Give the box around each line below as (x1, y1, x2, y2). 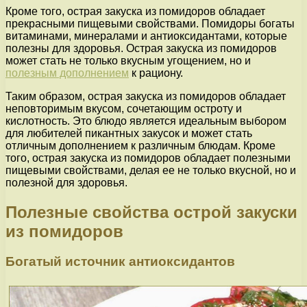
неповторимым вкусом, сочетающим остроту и (5, 102, 242, 114)
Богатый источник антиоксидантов (5, 254, 235, 269)
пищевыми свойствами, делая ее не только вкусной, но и (5, 164, 296, 176)
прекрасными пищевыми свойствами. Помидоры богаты (5, 17, 295, 29)
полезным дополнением (5, 66, 129, 79)
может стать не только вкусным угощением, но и (5, 54, 251, 66)
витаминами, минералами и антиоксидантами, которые (5, 29, 287, 42)
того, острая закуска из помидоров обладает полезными (5, 151, 291, 164)
